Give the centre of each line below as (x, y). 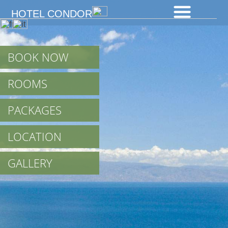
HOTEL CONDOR (52, 14)
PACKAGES (35, 110)
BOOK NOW (38, 57)
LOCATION (35, 137)
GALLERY (30, 163)
